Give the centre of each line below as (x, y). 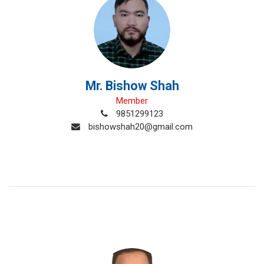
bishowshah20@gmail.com (139, 127)
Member (132, 101)
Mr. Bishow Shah (132, 86)
